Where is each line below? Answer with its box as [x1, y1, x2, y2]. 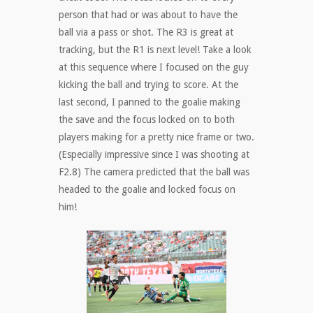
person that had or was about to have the [59, 9, 238, 21]
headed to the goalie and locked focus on [59, 184, 235, 196]
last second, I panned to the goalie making [59, 96, 240, 108]
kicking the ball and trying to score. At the [59, 79, 238, 91]
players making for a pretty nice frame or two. [59, 131, 254, 143]
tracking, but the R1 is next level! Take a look [59, 44, 252, 56]
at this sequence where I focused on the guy [59, 61, 249, 73]
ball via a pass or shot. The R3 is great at [59, 27, 233, 38]
